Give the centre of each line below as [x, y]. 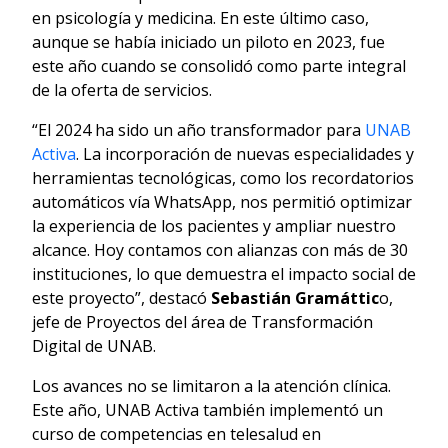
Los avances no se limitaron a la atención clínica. [211, 385]
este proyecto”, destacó [121, 297]
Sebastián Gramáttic [295, 297]
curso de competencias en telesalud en [176, 433]
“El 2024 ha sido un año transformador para [198, 129]
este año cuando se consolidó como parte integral [219, 65]
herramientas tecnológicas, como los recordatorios [223, 177]
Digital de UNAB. [94, 345]
